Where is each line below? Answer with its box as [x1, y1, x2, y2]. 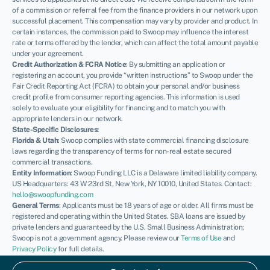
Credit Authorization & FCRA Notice [12, 60, 126, 69]
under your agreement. [12, 49, 84, 58]
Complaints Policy [147, 255, 203, 264]
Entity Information [12, 168, 71, 177]
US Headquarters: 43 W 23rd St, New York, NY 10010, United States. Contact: [12, 179, 251, 188]
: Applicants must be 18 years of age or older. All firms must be [58, 201, 254, 210]
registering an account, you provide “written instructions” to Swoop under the [12, 71, 253, 80]
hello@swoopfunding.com [12, 190, 93, 199]
